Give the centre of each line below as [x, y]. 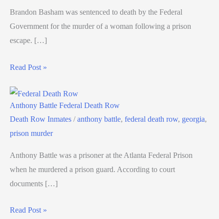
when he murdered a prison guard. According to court [92, 169]
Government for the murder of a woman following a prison [100, 26]
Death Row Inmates [41, 119]
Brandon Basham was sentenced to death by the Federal [96, 12]
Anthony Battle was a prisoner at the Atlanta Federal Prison [101, 155]
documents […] [34, 183]
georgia [193, 119]
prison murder [31, 133]
